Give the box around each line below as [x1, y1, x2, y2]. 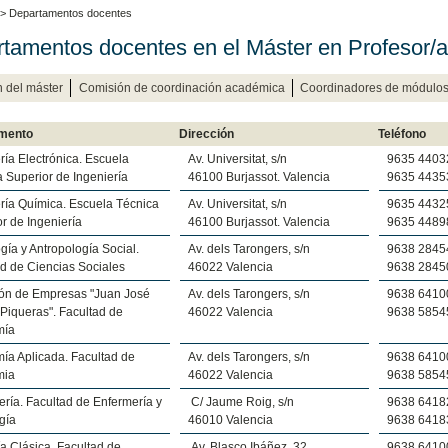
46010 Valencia [187, 412, 273, 427]
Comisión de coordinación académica [78, 80, 285, 95]
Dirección [178, 126, 234, 141]
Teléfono [377, 126, 426, 141]
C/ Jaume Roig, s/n [187, 394, 294, 409]
